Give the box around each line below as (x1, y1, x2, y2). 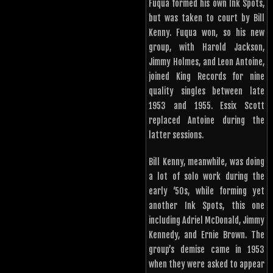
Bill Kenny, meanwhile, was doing (149, 157, 264, 168)
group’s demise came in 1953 (149, 244, 264, 255)
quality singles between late (149, 86, 264, 97)
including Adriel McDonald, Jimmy (149, 215, 264, 226)
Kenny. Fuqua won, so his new (149, 27, 264, 38)
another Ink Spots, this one (149, 200, 264, 211)
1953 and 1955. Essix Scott (149, 101, 264, 112)
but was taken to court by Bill (149, 13, 264, 24)
